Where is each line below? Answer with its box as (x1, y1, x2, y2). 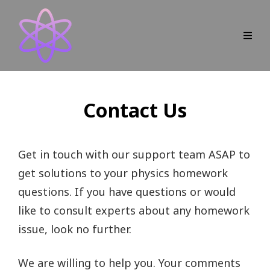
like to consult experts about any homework (18, 203, 250, 218)
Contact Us (83, 97, 187, 123)
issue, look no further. (18, 222, 131, 236)
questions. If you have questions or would (18, 184, 236, 199)
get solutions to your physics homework (18, 166, 228, 180)
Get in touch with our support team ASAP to (18, 147, 250, 162)
